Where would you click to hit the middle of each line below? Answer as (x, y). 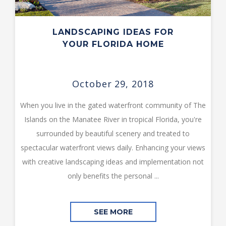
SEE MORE (113, 212)
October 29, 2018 (113, 84)
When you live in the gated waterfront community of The (113, 105)
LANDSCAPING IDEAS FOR (113, 32)
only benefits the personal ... (113, 176)
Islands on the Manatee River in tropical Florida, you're (113, 119)
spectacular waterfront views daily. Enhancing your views (113, 148)
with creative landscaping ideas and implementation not (113, 162)
